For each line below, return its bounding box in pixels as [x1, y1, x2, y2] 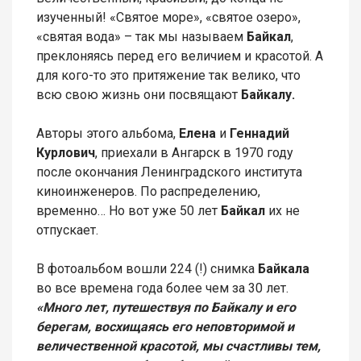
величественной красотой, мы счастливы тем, [36, 338, 321, 355]
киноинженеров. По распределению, [36, 184, 260, 200]
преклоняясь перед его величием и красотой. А [36, 48, 323, 64]
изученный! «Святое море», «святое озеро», [36, 10, 301, 26]
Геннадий [230, 126, 289, 142]
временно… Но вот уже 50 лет [36, 203, 221, 219]
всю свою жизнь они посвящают [36, 87, 241, 103]
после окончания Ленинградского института [36, 164, 302, 180]
